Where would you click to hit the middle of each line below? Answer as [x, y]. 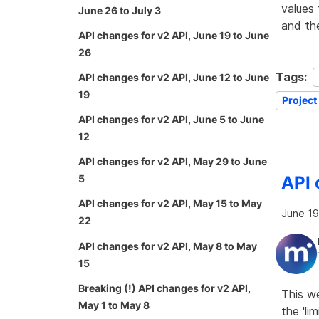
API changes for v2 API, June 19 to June [174, 35]
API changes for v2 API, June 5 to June [171, 120]
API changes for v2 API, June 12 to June [174, 77]
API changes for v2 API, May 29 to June [173, 162]
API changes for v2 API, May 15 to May [170, 204]
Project [299, 100]
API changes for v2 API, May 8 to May [168, 246]
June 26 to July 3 [120, 10]
